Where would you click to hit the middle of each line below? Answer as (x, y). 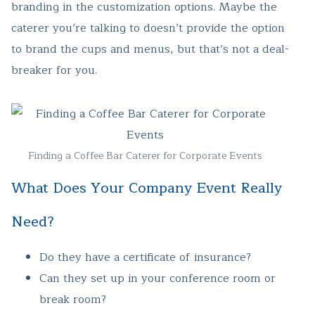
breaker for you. (54, 71)
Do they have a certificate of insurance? (145, 258)
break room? (73, 300)
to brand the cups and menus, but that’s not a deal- (150, 50)
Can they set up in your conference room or (157, 279)
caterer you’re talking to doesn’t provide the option (148, 28)
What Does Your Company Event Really (147, 188)
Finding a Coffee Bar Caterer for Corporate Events (145, 156)
